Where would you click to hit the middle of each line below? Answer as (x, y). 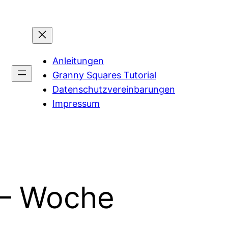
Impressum (76, 104)
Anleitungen (78, 61)
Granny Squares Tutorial (104, 75)
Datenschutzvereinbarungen (114, 90)
